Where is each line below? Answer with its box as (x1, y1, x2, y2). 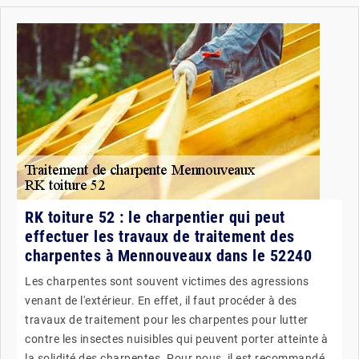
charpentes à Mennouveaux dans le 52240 (25, 245, 312, 265)
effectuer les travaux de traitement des (25, 226, 295, 246)
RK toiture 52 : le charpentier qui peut (25, 207, 285, 227)
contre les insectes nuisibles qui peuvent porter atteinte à (25, 332, 329, 345)
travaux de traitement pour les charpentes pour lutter (25, 313, 309, 326)
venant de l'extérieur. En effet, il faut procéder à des (25, 293, 297, 307)
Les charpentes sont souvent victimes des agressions (25, 274, 309, 288)
